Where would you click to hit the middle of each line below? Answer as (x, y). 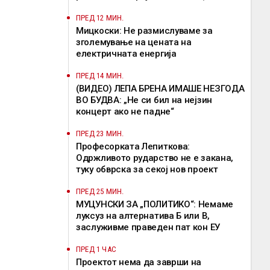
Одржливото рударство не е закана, (155, 158)
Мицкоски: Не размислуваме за (144, 31)
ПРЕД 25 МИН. (100, 191)
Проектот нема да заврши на (139, 262)
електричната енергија (126, 54)
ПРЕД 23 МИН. (100, 133)
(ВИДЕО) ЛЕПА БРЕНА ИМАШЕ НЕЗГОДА (160, 89)
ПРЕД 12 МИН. (100, 18)
